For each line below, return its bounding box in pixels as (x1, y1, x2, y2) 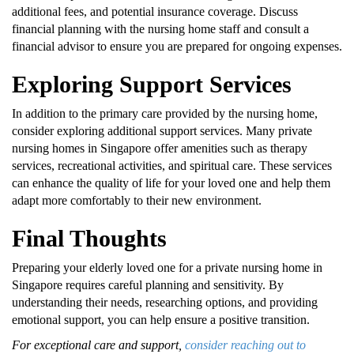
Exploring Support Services (12, 70, 292, 97)
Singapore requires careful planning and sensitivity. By (12, 277, 284, 292)
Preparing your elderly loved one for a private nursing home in (12, 260, 322, 274)
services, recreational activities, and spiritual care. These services (12, 158, 332, 172)
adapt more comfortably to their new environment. (12, 193, 262, 207)
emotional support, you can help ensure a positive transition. (12, 312, 310, 326)
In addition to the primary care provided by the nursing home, (12, 106, 318, 120)
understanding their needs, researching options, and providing (12, 295, 318, 309)
